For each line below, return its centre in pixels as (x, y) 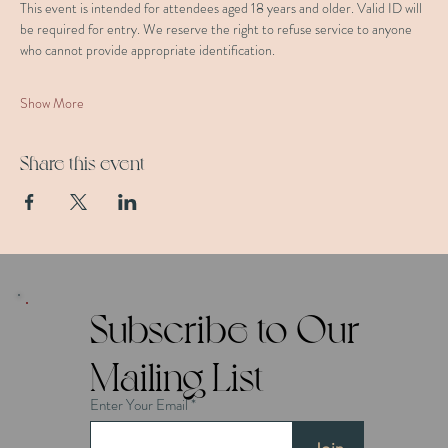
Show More (52, 103)
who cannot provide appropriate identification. (147, 50)
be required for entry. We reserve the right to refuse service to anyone (217, 29)
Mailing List (176, 373)
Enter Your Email (138, 404)
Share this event (82, 162)
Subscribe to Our (224, 325)
